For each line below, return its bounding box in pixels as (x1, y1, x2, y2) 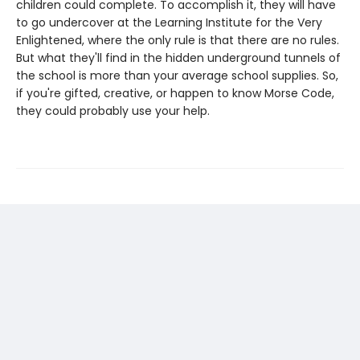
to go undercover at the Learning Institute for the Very (16, 14, 322, 31)
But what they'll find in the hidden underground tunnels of (16, 50, 341, 67)
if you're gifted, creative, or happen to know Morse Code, (16, 85, 334, 102)
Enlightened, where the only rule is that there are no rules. (16, 32, 339, 49)
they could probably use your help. (16, 103, 210, 120)
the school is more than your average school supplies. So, (16, 67, 338, 84)
